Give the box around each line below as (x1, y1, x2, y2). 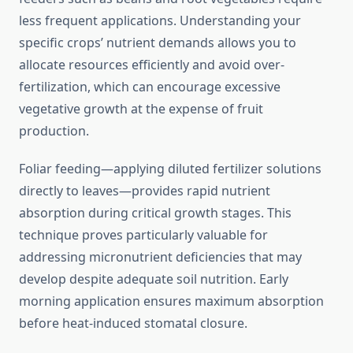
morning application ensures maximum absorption (19, 292, 324, 310)
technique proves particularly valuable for (19, 226, 268, 244)
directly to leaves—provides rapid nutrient (19, 182, 270, 200)
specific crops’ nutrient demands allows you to (19, 34, 296, 52)
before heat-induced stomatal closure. (19, 314, 247, 333)
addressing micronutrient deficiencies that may (19, 248, 302, 266)
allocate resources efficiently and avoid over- (19, 56, 284, 74)
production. (19, 122, 89, 140)
